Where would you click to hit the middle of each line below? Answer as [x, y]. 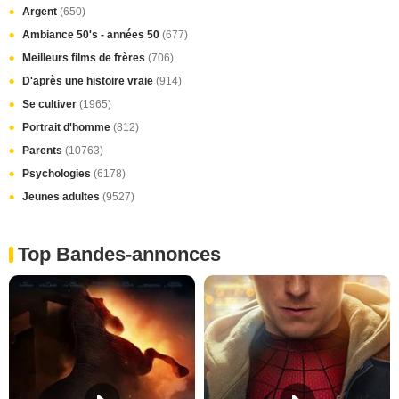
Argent [41, 12]
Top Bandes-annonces [119, 255]
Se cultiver [51, 105]
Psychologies [58, 174]
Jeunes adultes [62, 197]
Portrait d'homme [68, 128]
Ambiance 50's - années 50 [92, 35]
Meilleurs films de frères [85, 58]
